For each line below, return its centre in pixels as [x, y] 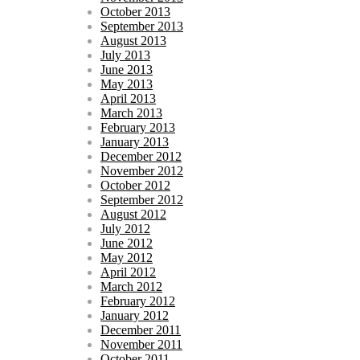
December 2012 [141, 157]
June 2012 [127, 243]
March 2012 [131, 287]
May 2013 [127, 84]
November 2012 [142, 171]
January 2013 [135, 142]
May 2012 [127, 258]
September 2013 [142, 27]
